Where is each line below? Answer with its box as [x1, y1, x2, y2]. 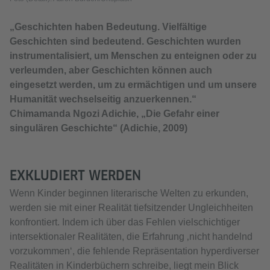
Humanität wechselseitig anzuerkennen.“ [10, 94, 196, 105]
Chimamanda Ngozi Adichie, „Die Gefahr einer [10, 108, 219, 119]
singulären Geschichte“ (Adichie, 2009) [10, 123, 187, 134]
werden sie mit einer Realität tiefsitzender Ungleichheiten [10, 202, 253, 213]
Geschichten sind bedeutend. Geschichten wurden [10, 36, 241, 47]
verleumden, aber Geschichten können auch [10, 65, 212, 76]
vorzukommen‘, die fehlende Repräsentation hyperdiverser [10, 246, 259, 257]
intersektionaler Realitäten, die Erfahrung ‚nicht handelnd [10, 231, 253, 242]
